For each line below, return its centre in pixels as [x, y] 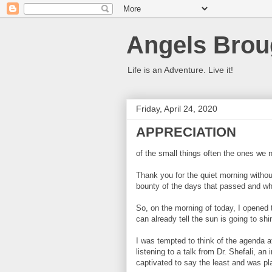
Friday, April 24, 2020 [177, 109]
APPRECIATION [186, 132]
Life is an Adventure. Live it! [180, 70]
